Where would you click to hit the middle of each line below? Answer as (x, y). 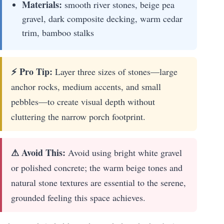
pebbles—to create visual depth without (83, 101)
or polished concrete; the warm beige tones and (97, 167)
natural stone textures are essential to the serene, (98, 182)
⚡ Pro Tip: (32, 71)
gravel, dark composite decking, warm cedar (102, 18)
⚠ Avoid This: (38, 152)
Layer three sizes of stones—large (115, 71)
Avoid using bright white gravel (124, 152)
